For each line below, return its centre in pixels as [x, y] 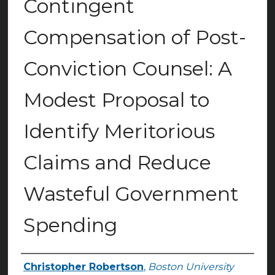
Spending [70, 225]
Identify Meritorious [119, 131]
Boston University [191, 267]
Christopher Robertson [83, 267]
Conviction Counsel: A [127, 69]
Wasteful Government [131, 194]
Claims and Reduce [117, 163]
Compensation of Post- [134, 37]
